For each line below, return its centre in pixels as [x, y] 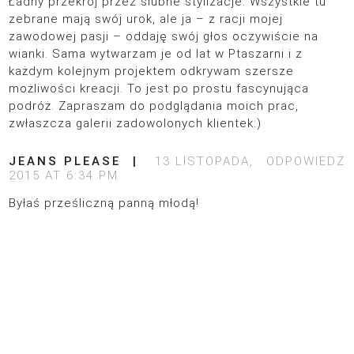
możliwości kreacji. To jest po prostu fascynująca [159, 89]
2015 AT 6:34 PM [64, 176]
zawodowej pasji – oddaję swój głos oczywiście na [164, 37]
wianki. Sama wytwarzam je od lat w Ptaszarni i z [156, 54]
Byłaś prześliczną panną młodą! [104, 203]
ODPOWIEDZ [305, 162]
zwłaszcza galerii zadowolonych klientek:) [136, 124]
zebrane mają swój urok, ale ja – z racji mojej [146, 19]
